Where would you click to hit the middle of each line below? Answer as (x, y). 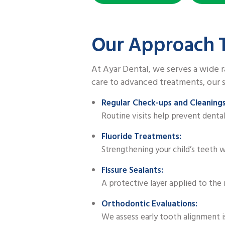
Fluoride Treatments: (141, 137)
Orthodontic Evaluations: (149, 204)
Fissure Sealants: (132, 170)
